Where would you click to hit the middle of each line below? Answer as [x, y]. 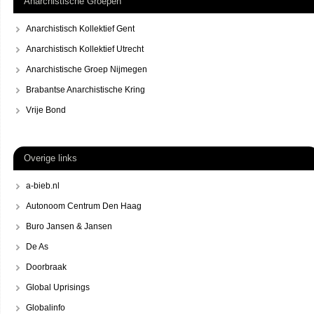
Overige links [50, 158]
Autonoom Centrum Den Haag [84, 206]
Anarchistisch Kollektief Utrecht [85, 49]
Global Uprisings [58, 287]
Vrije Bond [46, 110]
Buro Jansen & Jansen [69, 226]
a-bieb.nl [43, 185]
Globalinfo [46, 307]
